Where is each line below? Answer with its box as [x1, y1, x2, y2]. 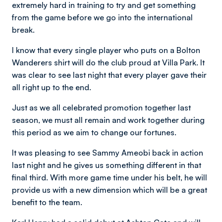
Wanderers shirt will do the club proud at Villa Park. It [12, 57, 205, 67]
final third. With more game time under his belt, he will [12, 172, 207, 182]
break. [12, 25, 35, 35]
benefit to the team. [12, 197, 82, 207]
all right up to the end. [12, 82, 93, 92]
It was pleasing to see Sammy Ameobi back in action [12, 148, 203, 158]
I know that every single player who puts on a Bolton [12, 45, 200, 55]
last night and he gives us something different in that [12, 160, 201, 170]
